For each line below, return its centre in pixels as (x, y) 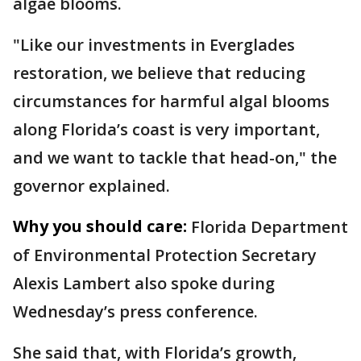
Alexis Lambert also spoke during (144, 283)
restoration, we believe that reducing (159, 73)
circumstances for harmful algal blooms (171, 101)
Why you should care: (100, 226)
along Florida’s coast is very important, (166, 129)
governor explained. (91, 186)
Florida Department (270, 227)
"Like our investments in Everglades (154, 45)
